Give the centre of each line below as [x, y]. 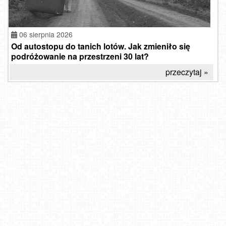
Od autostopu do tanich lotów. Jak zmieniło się [101, 46]
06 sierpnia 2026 [46, 35]
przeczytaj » [187, 72]
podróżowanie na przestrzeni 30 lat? [81, 56]
